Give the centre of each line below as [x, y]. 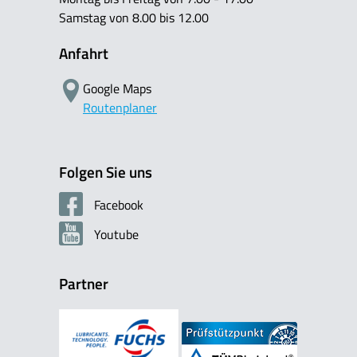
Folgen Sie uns [106, 173]
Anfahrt [84, 53]
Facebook [117, 204]
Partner [84, 283]
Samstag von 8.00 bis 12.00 [134, 18]
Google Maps [117, 89]
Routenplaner [120, 108]
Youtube [115, 234]
